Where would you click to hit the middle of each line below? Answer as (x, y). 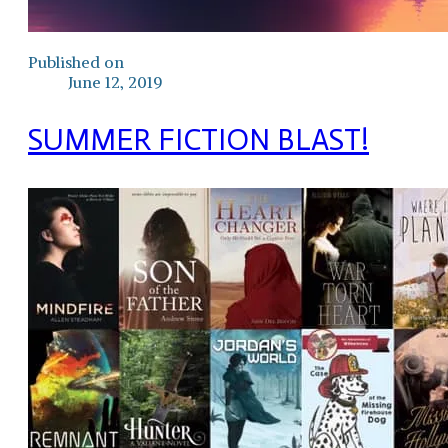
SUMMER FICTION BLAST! (198, 139)
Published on (76, 62)
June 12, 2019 (115, 82)
